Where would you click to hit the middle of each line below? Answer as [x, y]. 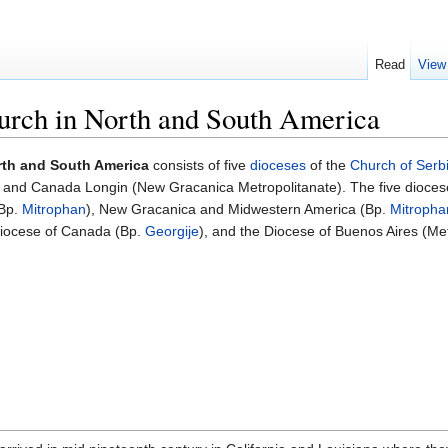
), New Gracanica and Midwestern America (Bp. [238, 209]
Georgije [172, 231]
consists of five [199, 165]
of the [328, 165]
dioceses [278, 165]
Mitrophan [54, 209]
